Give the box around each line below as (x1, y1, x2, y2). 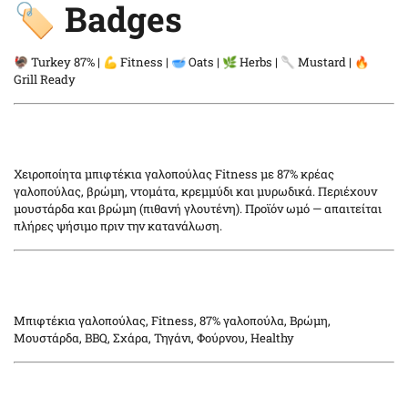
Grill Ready (14, 71, 76, 88)
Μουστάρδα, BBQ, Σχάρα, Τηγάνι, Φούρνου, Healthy (14, 329, 294, 346)
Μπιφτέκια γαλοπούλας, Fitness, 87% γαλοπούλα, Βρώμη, (14, 311, 331, 329)
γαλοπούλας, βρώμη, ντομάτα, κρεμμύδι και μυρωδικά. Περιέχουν (14, 182, 377, 199)
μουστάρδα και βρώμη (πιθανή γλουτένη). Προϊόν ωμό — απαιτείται (14, 199, 382, 217)
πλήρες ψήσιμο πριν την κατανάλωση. (14, 217, 222, 234)
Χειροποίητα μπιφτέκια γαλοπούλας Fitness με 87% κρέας (14, 165, 334, 182)
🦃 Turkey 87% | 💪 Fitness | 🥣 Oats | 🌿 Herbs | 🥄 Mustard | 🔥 (14, 54, 369, 71)
